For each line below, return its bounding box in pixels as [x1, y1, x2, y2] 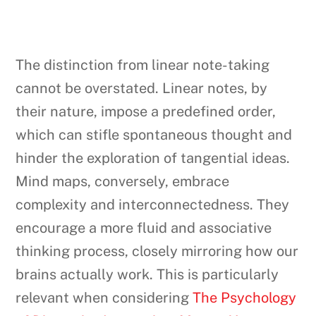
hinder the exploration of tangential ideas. [16, 150, 291, 167]
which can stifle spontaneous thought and [16, 126, 293, 144]
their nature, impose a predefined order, [16, 103, 276, 121]
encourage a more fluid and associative [16, 219, 272, 237]
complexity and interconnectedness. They [16, 196, 290, 214]
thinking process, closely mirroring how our [16, 243, 299, 260]
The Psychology [193, 289, 297, 307]
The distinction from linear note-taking [16, 56, 270, 74]
